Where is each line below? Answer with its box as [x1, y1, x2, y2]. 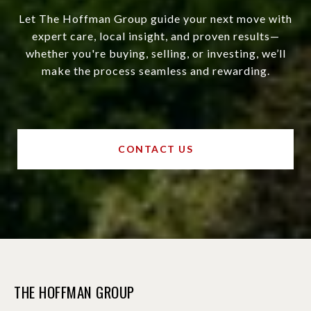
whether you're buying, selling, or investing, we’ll [25, 47, 286, 60]
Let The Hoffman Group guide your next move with [19, 12, 292, 26]
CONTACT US [118, 143, 193, 155]
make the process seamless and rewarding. [41, 64, 270, 78]
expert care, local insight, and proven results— [31, 29, 280, 43]
